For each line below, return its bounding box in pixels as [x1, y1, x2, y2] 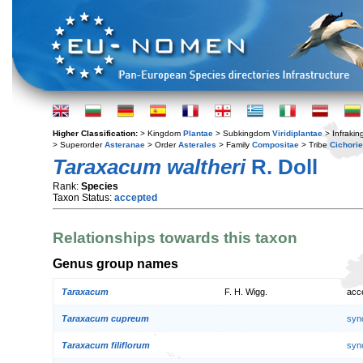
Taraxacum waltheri [53, 155, 246, 179]
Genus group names [53, 255, 178, 271]
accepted [114, 192, 157, 203]
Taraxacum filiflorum [62, 340, 150, 351]
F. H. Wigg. [224, 287, 267, 297]
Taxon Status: [53, 192, 114, 203]
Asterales [178, 140, 216, 149]
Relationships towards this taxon [53, 229, 297, 247]
